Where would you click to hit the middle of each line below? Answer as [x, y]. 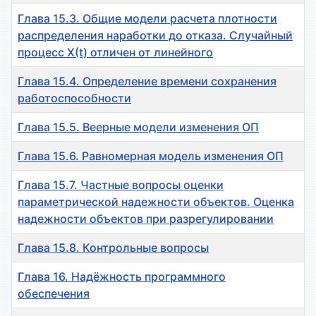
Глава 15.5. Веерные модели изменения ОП [138, 127]
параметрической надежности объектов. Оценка [156, 202]
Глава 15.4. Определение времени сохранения [147, 81]
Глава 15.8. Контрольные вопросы [113, 248]
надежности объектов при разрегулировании [146, 219]
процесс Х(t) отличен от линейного [115, 53]
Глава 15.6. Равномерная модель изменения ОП [151, 156]
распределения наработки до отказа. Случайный [155, 36]
